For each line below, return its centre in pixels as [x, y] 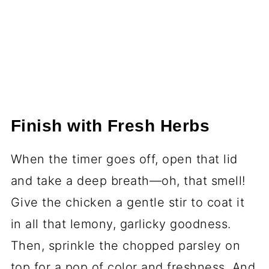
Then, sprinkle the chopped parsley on [125, 245]
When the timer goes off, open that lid [124, 159]
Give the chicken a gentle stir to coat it [128, 202]
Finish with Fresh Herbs [110, 125]
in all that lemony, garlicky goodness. [121, 224]
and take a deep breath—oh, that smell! [128, 180]
